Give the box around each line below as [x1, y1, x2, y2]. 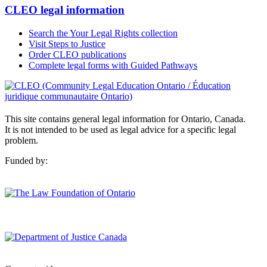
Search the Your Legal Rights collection [29, 28, 178, 39]
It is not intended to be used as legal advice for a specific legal [5, 125, 236, 135]
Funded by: [5, 156, 48, 166]
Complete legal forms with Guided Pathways [29, 60, 197, 71]
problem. [5, 135, 38, 146]
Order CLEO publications [29, 49, 126, 60]
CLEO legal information [5, 4, 125, 17]
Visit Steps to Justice [29, 39, 105, 49]
